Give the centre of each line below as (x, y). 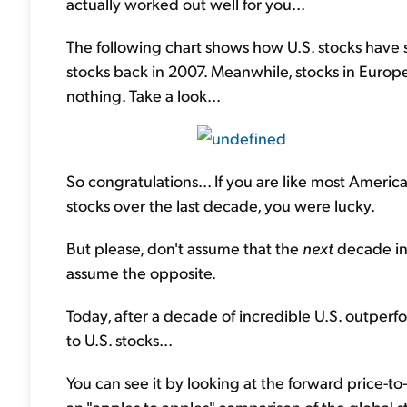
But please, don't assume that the (184, 248)
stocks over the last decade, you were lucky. (221, 205)
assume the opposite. (141, 272)
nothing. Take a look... (144, 95)
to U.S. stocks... (119, 339)
